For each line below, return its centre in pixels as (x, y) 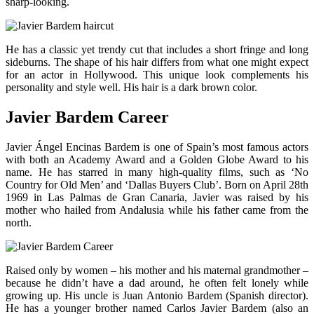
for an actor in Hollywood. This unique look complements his (157, 75)
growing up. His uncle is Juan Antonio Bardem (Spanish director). (157, 296)
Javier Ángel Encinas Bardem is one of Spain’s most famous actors (157, 147)
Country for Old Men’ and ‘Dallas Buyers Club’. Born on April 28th (157, 185)
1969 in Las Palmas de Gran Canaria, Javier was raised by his (157, 198)
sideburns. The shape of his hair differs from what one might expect (157, 62)
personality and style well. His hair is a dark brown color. (131, 88)
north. (19, 223)
